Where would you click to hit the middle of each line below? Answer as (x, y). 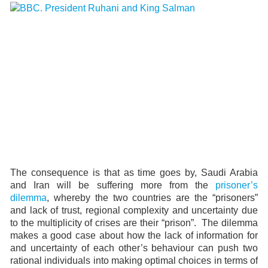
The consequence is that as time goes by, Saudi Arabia (134, 173)
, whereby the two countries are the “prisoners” (152, 198)
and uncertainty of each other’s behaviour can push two (134, 248)
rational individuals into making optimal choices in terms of (134, 261)
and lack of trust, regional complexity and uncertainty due (134, 210)
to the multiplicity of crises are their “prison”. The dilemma (134, 223)
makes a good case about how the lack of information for (134, 235)
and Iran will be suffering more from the (113, 185)
